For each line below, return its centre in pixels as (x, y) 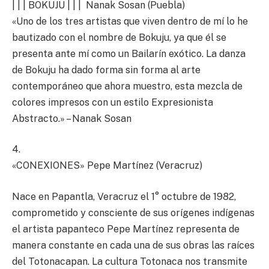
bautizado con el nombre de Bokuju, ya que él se (119, 37)
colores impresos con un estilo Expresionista (113, 102)
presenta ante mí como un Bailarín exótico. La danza (129, 53)
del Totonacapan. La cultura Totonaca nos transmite (130, 261)
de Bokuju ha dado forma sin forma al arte (106, 70)
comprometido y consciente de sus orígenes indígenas (133, 213)
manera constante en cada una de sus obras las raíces (133, 245)
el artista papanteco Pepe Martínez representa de (126, 229)
